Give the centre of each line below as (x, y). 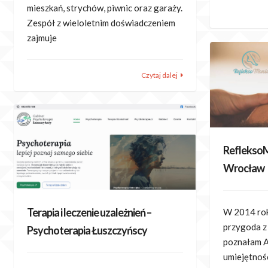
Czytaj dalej (159, 75)
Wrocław (244, 168)
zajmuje (42, 38)
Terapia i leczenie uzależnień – (89, 212)
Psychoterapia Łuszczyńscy (87, 230)
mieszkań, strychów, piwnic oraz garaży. (105, 8)
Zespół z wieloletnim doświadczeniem (101, 23)
